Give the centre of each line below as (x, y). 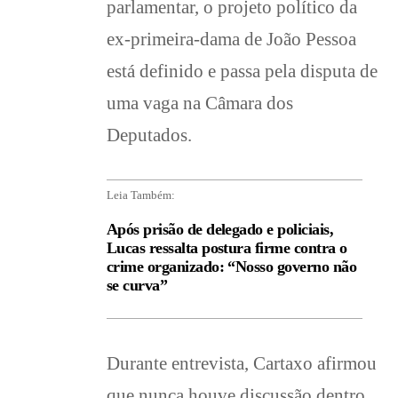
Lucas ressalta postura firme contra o (227, 248)
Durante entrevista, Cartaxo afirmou (242, 363)
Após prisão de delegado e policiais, (220, 229)
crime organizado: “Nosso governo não (231, 267)
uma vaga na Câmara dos (200, 103)
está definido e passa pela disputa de (242, 71)
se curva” (137, 285)
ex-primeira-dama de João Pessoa (231, 39)
